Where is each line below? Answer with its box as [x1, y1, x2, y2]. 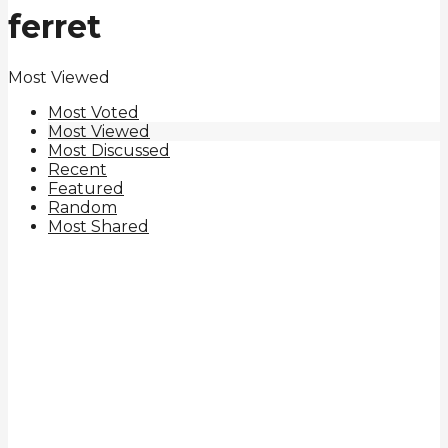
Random [48, 197, 117, 217]
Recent [48, 159, 107, 179]
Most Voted [48, 102, 139, 122]
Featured [48, 178, 124, 198]
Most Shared [48, 216, 149, 236]
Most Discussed [48, 140, 170, 160]
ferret [8, 7, 101, 47]
